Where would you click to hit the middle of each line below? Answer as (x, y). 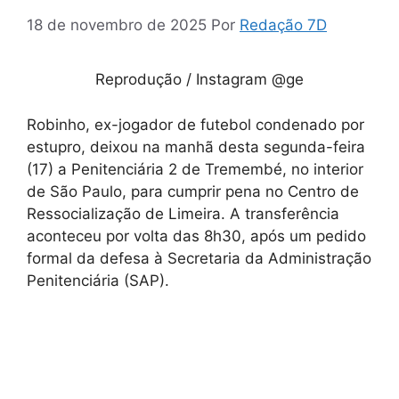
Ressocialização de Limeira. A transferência (183, 213)
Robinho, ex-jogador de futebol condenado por (195, 124)
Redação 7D (283, 25)
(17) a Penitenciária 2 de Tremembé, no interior (195, 169)
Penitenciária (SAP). (98, 280)
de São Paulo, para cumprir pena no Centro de (193, 191)
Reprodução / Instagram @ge (199, 80)
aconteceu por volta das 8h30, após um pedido (196, 236)
